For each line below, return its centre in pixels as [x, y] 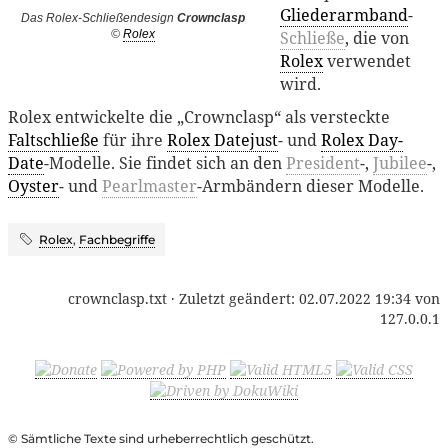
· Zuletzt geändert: [233, 298]
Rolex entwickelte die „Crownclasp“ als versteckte [199, 116]
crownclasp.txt [117, 298]
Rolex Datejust [222, 139]
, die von [377, 37]
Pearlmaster [149, 185]
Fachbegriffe [117, 239]
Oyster [33, 185]
